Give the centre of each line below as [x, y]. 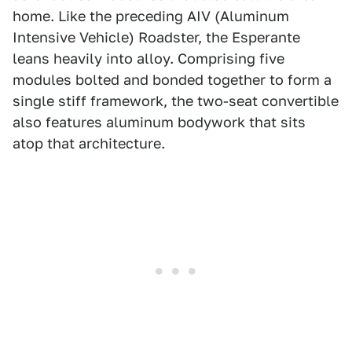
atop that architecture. [89, 143]
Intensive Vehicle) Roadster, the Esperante [156, 37]
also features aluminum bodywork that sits [159, 122]
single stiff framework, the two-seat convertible [176, 101]
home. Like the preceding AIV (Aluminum [151, 16]
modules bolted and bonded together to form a [172, 79]
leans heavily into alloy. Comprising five [148, 58]
